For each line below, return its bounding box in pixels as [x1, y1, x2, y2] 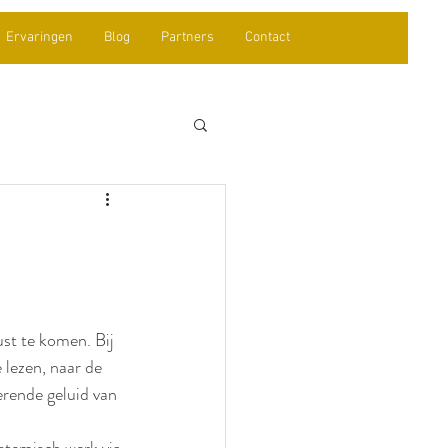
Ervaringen [5, 29, 73, 46]
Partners [160, 29, 214, 46]
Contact [244, 29, 290, 46]
